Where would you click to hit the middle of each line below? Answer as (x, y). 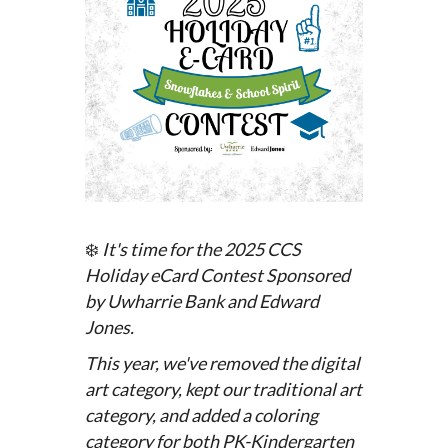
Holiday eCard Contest (175, 274)
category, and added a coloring (201, 414)
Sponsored (307, 274)
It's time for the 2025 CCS (199, 248)
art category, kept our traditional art (223, 388)
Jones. (109, 326)
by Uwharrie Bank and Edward (201, 300)
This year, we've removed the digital (222, 362)
